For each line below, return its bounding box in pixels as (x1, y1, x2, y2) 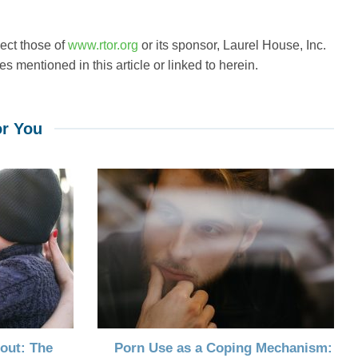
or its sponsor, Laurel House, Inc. (138, 38, 326, 53)
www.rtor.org (68, 38, 138, 53)
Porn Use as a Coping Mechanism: (114, 340, 333, 356)
